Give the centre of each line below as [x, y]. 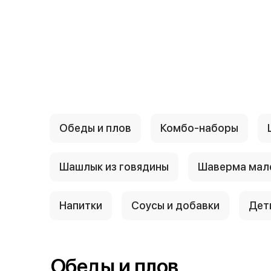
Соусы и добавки [175, 206]
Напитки [81, 206]
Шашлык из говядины [114, 167]
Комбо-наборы [199, 128]
